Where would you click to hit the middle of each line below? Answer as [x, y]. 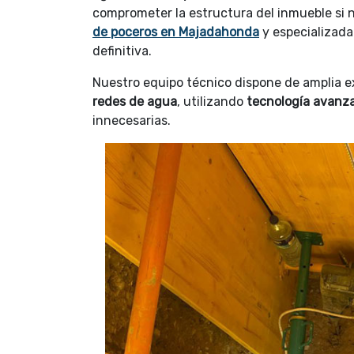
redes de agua [135, 102]
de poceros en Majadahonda [176, 32]
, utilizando [212, 102]
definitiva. [122, 51]
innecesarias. [132, 121]
